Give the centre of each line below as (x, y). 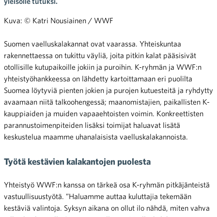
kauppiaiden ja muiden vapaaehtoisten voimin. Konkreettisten (104, 113)
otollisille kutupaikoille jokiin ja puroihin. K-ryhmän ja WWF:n (103, 67)
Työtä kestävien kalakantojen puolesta (77, 162)
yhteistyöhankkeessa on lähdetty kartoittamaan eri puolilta (98, 78)
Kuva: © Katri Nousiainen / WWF (59, 20)
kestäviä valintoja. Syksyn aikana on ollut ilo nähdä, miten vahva (107, 208)
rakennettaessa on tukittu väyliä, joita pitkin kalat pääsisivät (100, 55)
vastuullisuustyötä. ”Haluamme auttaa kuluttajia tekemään (98, 196)
